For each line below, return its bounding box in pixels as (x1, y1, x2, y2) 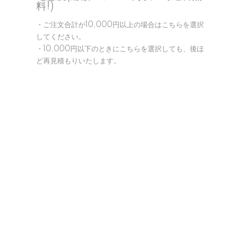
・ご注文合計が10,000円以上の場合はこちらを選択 (36, 21, 204, 29)
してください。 (36, 33, 85, 41)
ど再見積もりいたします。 (36, 57, 121, 65)
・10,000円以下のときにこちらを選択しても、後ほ (36, 45, 204, 53)
